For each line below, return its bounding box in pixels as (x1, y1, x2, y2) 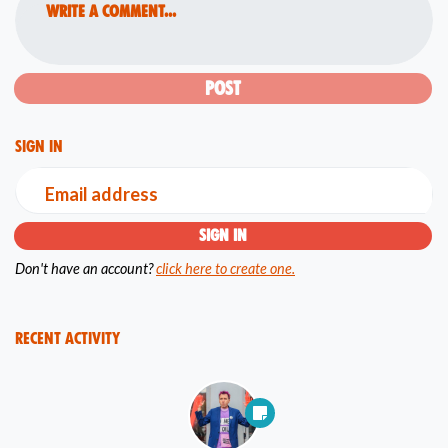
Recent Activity (15, 328, 120, 348)
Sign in (15, 137, 63, 157)
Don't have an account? (15, 259, 153, 277)
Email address (45, 182, 158, 205)
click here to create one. (156, 259, 295, 277)
